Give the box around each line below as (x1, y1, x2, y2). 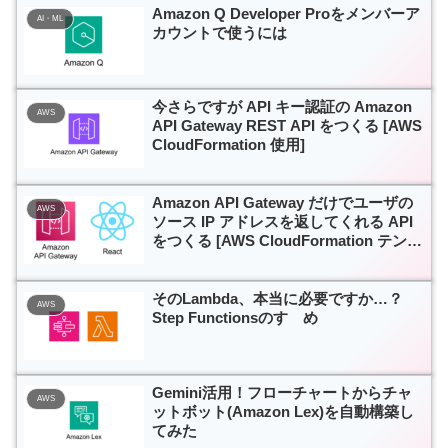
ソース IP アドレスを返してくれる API (152, 213, 413, 231)
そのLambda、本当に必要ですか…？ (152, 290, 403, 308)
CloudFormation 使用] (152, 135, 305, 153)
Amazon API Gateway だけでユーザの (152, 194, 413, 212)
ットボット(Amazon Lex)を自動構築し (152, 402, 414, 420)
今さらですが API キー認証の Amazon (152, 97, 412, 115)
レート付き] (152, 251, 232, 269)
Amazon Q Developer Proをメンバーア (152, 4, 420, 22)
